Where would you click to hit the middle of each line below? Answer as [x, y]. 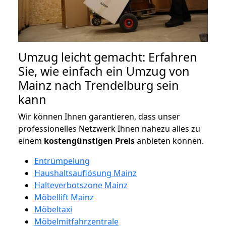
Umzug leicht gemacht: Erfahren [108, 57]
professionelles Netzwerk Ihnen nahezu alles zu [109, 128]
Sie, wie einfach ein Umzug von [104, 71]
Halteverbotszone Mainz [81, 185]
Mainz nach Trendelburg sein [99, 85]
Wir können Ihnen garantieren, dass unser [99, 116]
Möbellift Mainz [64, 197]
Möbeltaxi [53, 209]
